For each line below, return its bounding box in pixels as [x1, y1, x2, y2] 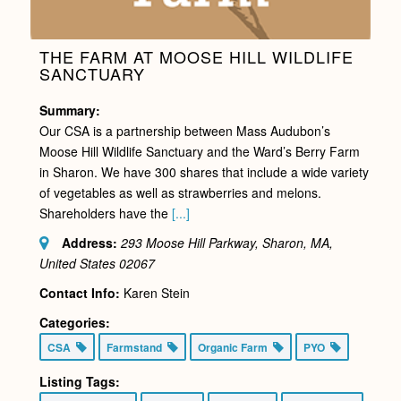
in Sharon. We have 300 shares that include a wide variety [38, 162, 369, 181]
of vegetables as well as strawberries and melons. [38, 183, 321, 201]
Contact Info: [38, 283, 120, 302]
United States [38, 253, 115, 272]
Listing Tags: [38, 371, 120, 390]
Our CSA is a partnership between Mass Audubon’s [38, 121, 330, 140]
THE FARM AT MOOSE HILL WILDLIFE [38, 44, 354, 68]
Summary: [38, 100, 100, 119]
